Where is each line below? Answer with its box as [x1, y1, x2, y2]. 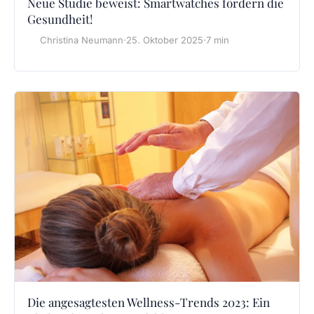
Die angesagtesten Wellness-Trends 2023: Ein [27, 294, 270, 310]
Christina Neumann [40, 34, 123, 46]
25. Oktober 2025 [126, 34, 203, 46]
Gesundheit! [27, 11, 93, 27]
